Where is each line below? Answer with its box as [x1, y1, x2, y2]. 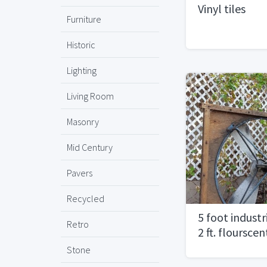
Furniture [67, 13, 101, 25]
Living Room [67, 90, 114, 102]
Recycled [67, 193, 104, 204]
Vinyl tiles [198, 1, 246, 17]
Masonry [67, 116, 99, 128]
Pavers [67, 167, 92, 179]
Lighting [67, 64, 97, 76]
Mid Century [67, 141, 113, 153]
